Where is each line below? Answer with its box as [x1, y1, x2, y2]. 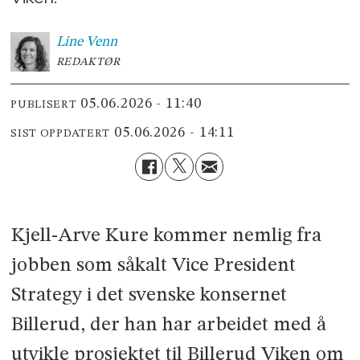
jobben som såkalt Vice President [10, 255, 296, 276]
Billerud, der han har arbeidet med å [10, 314, 326, 335]
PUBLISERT [10, 99, 77, 111]
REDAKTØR [55, 55, 121, 67]
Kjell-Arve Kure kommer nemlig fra [10, 225, 321, 246]
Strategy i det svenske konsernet [10, 284, 287, 305]
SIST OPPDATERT [10, 128, 111, 140]
